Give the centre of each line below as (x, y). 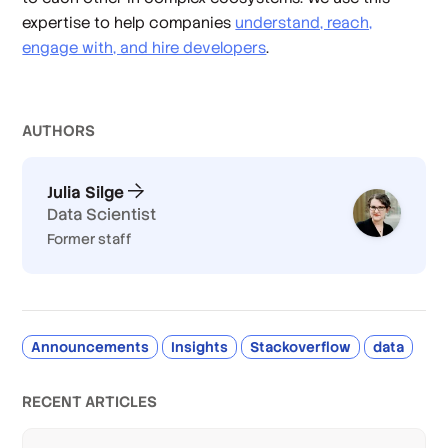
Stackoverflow (301, 346)
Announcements (90, 346)
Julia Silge (86, 192)
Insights (200, 346)
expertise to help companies (129, 22)
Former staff (90, 238)
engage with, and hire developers (144, 47)
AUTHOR (54, 130)
